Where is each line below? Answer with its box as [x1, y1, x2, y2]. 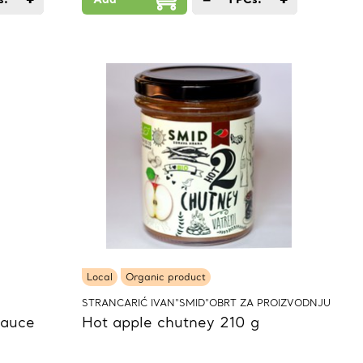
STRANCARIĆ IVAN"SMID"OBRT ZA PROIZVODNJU [82, 297, 331, 310]
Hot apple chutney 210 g [82, 313, 259, 332]
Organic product [126, 271, 206, 284]
